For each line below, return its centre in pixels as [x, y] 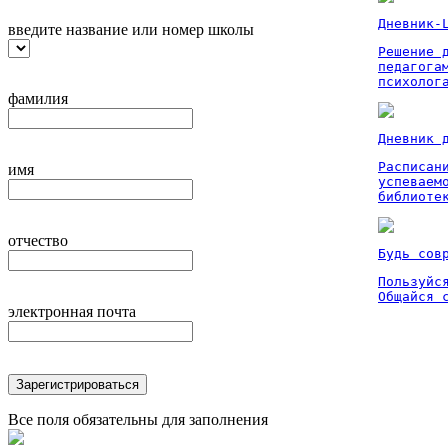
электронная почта [72, 311]
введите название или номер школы [131, 29]
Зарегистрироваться [77, 384]
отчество [38, 240]
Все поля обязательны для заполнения [138, 419]
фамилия [38, 98]
